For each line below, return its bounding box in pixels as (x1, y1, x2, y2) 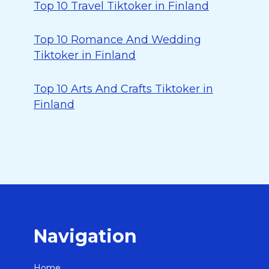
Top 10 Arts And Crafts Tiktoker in (34, 82, 213, 95)
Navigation (34, 225, 137, 247)
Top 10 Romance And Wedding (34, 33, 201, 46)
